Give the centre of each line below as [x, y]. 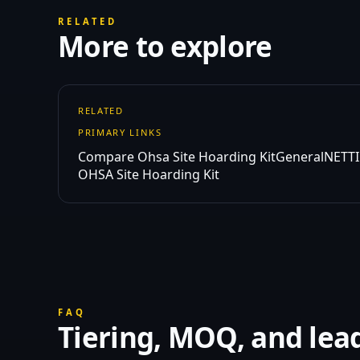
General [300, 156]
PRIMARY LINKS [120, 132]
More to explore [165, 46]
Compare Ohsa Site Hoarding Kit [177, 156]
